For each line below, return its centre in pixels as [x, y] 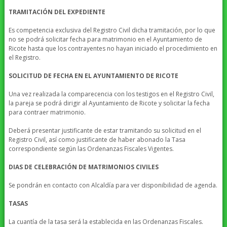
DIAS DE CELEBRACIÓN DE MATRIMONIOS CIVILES [83, 167]
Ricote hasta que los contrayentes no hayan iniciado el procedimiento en [113, 49]
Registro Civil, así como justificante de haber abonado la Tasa [97, 140]
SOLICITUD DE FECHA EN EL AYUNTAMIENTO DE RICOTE [93, 76]
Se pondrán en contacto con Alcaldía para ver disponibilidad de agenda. [113, 185]
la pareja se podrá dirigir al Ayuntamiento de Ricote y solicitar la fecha [109, 103]
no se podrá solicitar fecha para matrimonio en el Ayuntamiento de [105, 40]
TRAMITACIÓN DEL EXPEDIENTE [57, 12]
